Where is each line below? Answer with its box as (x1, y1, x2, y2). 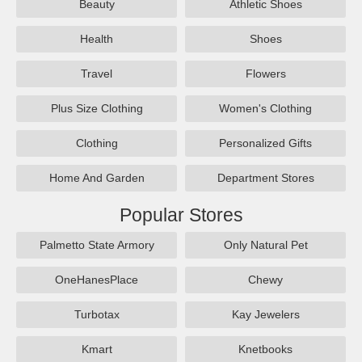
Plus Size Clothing (50, 102, 143, 116)
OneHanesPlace (55, 273, 138, 287)
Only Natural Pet (223, 238, 308, 252)
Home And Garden (48, 171, 145, 185)
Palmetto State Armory (39, 238, 154, 252)
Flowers (245, 67, 286, 81)
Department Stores (217, 171, 314, 185)
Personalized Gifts (219, 137, 312, 150)
